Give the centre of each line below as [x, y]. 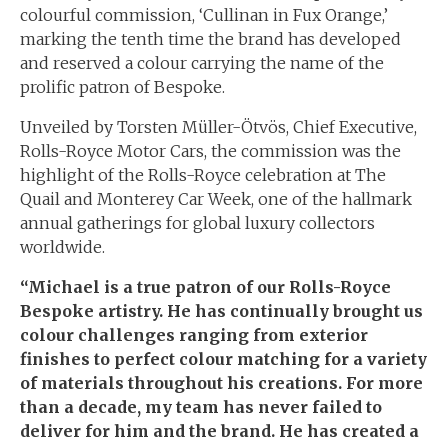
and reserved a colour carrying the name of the [202, 63]
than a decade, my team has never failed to [201, 407]
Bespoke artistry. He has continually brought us [221, 311]
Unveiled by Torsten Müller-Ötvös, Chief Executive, [218, 127]
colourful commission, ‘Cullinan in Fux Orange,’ [204, 15]
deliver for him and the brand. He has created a [219, 431]
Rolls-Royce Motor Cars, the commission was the [210, 151]
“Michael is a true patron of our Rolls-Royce [205, 287]
